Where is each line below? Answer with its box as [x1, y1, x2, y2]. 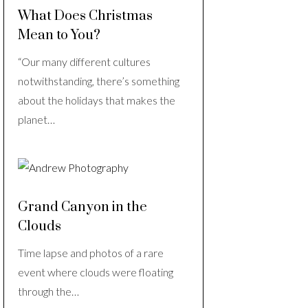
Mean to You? [18, 27, 100, 45]
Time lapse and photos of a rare [18, 246, 164, 260]
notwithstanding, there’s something [18, 74, 179, 88]
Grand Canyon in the [18, 199, 147, 217]
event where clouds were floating [18, 265, 173, 279]
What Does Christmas [18, 8, 153, 25]
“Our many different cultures [18, 55, 151, 69]
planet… [18, 113, 55, 126]
